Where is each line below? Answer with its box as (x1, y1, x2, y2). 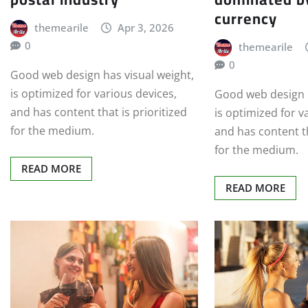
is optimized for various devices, (10, 85, 177, 101)
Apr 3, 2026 (118, 20, 175, 34)
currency (214, 3, 278, 33)
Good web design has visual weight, (10, 67, 194, 82)
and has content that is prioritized (10, 104, 187, 120)
